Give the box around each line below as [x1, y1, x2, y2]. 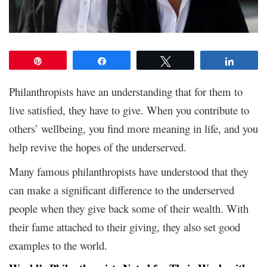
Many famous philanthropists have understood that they [9, 163, 249, 179]
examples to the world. [9, 237, 107, 253]
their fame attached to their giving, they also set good [9, 219, 240, 234]
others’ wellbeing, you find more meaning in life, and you [9, 120, 258, 136]
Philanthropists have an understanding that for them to [9, 83, 243, 99]
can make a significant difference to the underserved [9, 182, 234, 197]
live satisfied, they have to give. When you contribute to [9, 102, 249, 117]
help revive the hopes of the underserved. [9, 139, 187, 154]
